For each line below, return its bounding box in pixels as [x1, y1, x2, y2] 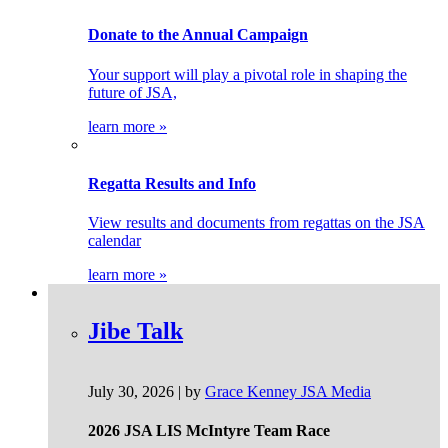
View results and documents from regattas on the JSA [88, 214, 425, 232]
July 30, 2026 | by [88, 382, 205, 400]
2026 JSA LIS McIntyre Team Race [88, 422, 330, 440]
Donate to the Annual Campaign [88, 26, 308, 44]
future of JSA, [88, 83, 177, 101]
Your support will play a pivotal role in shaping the [88, 65, 407, 83]
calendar [88, 232, 141, 250]
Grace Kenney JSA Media [205, 382, 371, 400]
